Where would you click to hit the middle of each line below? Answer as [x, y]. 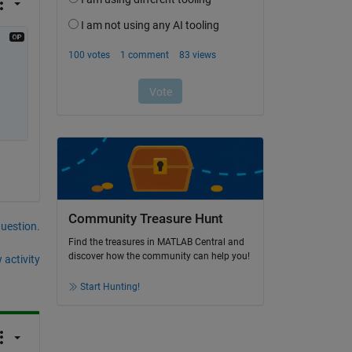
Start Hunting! [110, 287]
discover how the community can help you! [159, 257]
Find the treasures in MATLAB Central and [156, 242]
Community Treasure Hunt [145, 218]
